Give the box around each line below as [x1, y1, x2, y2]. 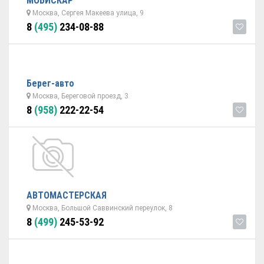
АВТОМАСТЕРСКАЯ [27, 190, 107, 201]
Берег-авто [27, 78, 74, 89]
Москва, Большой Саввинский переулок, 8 [31, 204, 173, 212]
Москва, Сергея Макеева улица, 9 [31, 9, 144, 17]
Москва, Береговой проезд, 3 [31, 92, 128, 100]
